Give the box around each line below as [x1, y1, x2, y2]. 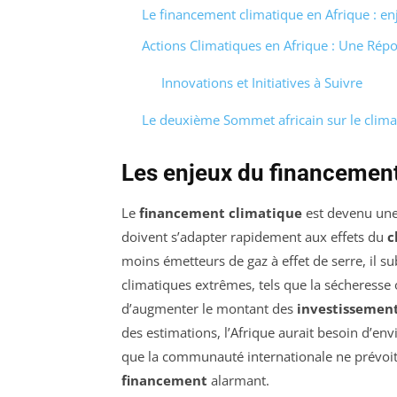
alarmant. [207, 370, 269, 389]
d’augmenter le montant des [121, 299, 297, 317]
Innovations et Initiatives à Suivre [161, 73, 362, 91]
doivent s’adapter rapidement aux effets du [121, 227, 387, 245]
